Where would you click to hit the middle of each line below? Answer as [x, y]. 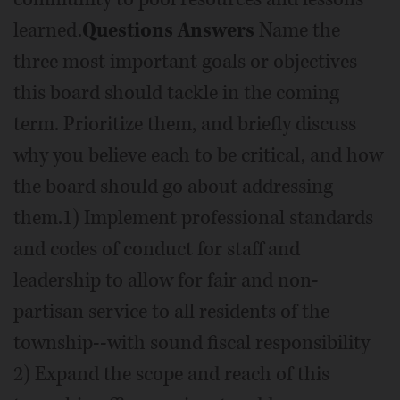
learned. [48, 30]
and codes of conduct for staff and [157, 249]
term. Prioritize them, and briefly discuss [185, 124]
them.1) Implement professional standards [193, 217]
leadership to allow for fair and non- [166, 280]
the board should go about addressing [173, 186]
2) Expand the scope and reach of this [171, 374]
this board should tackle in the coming [176, 92]
